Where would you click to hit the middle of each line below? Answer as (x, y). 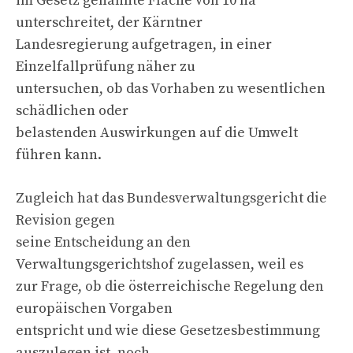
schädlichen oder (72, 110)
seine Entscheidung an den (103, 242)
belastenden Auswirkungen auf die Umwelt (157, 132)
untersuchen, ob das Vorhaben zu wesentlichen (171, 88)
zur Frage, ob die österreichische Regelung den (170, 286)
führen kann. (59, 154)
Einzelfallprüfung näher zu (106, 66)
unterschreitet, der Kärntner (109, 22)
